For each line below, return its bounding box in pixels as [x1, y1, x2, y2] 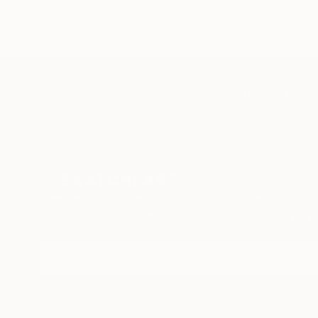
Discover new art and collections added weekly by [40, 209, 313, 224]
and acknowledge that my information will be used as [97, 302, 314, 313]
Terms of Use [40, 302, 95, 313]
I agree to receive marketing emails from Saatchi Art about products [40, 276, 316, 287]
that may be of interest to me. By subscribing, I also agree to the [40, 289, 302, 300]
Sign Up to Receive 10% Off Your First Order [40, 192, 280, 207]
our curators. [40, 226, 113, 241]
